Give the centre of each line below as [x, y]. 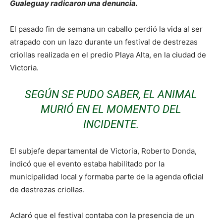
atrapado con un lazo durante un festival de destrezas [104, 42]
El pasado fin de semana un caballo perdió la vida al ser [106, 29]
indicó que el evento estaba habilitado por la [87, 164]
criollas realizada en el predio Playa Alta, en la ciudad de [108, 55]
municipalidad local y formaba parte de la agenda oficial [107, 176]
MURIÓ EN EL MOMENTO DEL [111, 109]
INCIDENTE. [111, 124]
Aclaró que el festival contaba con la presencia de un [102, 215]
